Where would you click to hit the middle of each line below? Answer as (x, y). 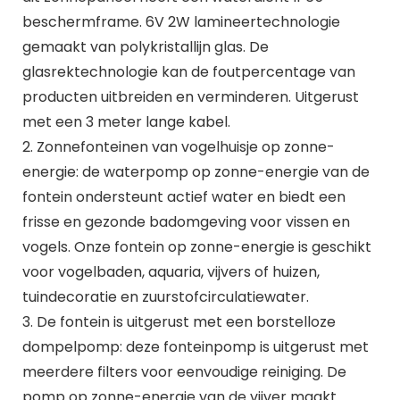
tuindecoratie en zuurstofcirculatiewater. (165, 296)
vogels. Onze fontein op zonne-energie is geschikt (196, 246)
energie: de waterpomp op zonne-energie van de (196, 171)
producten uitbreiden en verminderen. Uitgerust (190, 96)
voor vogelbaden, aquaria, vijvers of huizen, (171, 271)
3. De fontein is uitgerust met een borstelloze (179, 321)
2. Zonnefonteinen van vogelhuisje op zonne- (178, 146)
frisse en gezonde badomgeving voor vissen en (186, 221)
